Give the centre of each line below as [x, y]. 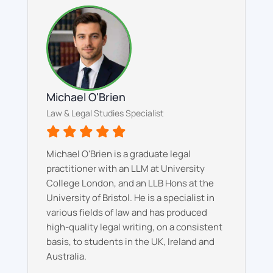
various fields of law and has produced [126, 212]
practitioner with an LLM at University [125, 168]
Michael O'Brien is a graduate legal [118, 154]
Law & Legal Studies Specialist [105, 113]
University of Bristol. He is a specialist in [130, 197]
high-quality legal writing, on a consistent [134, 227]
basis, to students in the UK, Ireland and [130, 241]
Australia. [66, 256]
